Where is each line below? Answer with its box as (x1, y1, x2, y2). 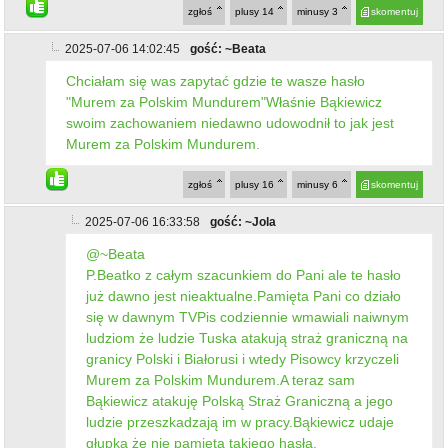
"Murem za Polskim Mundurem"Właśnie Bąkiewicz (66, 93, 383, 110)
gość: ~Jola (210, 214, 277, 229)
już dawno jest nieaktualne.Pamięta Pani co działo (86, 287, 402, 304)
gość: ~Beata (190, 41, 267, 56)
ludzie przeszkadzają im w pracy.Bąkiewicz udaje (86, 413, 395, 430)
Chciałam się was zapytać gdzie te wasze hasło (66, 72, 366, 89)
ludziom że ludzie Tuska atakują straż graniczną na (86, 329, 409, 346)
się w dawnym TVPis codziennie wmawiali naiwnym (86, 308, 410, 325)
